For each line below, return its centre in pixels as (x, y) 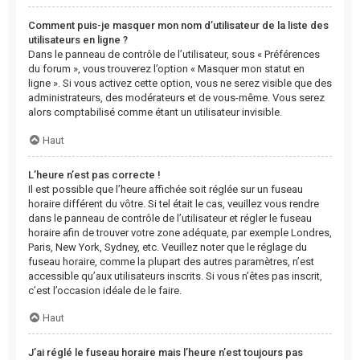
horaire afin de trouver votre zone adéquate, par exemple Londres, (180, 232)
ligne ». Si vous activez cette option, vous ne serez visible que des (180, 84)
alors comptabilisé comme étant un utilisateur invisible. (155, 112)
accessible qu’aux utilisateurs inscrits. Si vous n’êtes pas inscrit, (175, 276)
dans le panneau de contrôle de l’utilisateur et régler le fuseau (170, 218)
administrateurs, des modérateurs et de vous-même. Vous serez (176, 98)
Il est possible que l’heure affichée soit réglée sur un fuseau (166, 189)
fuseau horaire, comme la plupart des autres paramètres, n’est (171, 261)
